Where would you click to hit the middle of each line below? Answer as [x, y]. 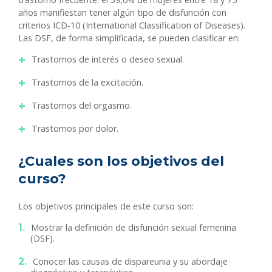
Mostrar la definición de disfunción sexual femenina [134, 228]
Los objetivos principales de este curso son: [106, 206]
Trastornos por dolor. [75, 129]
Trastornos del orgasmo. [82, 106]
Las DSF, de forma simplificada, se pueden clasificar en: [129, 38]
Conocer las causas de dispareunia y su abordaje [130, 262]
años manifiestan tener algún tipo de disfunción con [122, 13]
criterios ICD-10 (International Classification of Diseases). [132, 25]
